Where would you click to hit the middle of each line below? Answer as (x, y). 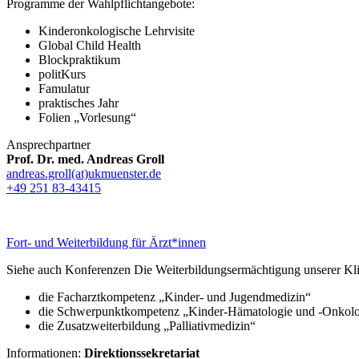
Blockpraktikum (79, 59)
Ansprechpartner (48, 144)
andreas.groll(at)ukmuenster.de (84, 173)
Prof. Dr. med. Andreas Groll (85, 159)
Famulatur (64, 88)
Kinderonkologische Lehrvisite (117, 30)
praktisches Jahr (79, 103)
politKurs (62, 74)
